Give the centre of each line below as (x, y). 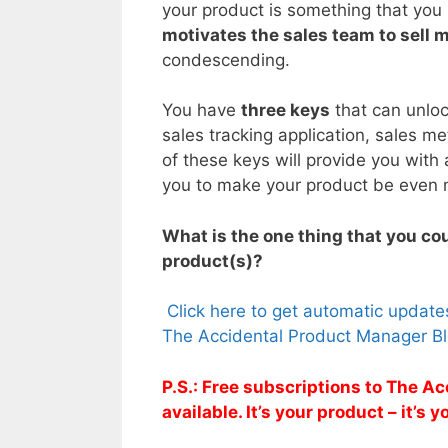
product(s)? (212, 260)
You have (201, 110)
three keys (285, 110)
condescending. (226, 59)
